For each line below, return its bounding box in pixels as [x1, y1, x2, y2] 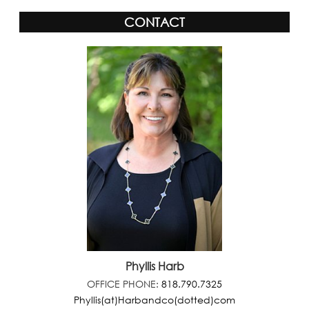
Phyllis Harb [125, 259, 184, 274]
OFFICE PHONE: [87, 278, 161, 290]
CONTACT [124, 14, 185, 30]
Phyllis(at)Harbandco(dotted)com [74, 294, 235, 306]
